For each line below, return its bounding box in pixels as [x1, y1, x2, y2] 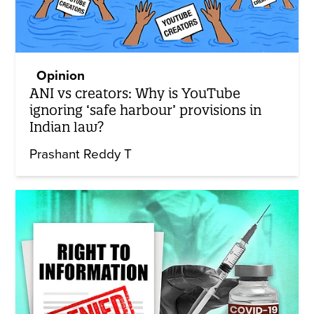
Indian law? [29, 118, 104, 135]
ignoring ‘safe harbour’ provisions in [29, 101, 262, 118]
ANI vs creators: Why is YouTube [29, 84, 241, 102]
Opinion [36, 67, 86, 83]
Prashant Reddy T [29, 146, 132, 162]
